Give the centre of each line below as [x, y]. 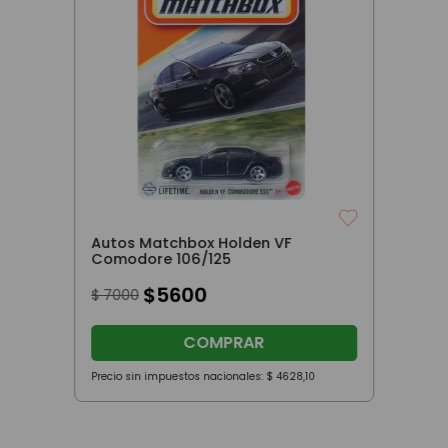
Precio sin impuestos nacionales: [178, 376]
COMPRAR [224, 342]
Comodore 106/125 [160, 258]
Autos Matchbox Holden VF [190, 242]
